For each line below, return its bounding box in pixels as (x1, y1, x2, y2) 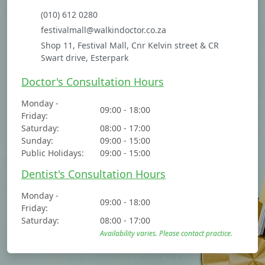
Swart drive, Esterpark (41, 52, 129, 64)
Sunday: (21, 135, 53, 147)
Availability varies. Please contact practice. (100, 228, 233, 239)
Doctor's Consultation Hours (21, 75, 164, 89)
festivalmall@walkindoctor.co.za (41, 24, 167, 36)
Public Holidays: (21, 147, 84, 159)
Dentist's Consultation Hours (21, 167, 166, 182)
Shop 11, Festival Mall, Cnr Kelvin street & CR (41, 40, 219, 51)
